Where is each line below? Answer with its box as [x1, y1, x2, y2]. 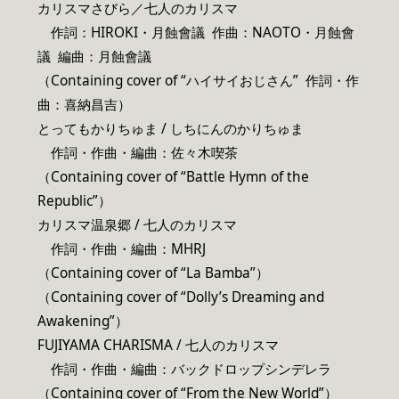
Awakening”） [37, 311, 128, 330]
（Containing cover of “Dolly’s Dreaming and [37, 287, 324, 306]
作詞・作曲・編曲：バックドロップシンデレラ [37, 359, 331, 379]
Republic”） [37, 191, 111, 210]
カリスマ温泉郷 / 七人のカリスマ [37, 215, 237, 234]
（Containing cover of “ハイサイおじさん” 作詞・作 [37, 70, 359, 90]
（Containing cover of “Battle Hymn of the [37, 167, 309, 186]
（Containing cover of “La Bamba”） [37, 263, 269, 282]
